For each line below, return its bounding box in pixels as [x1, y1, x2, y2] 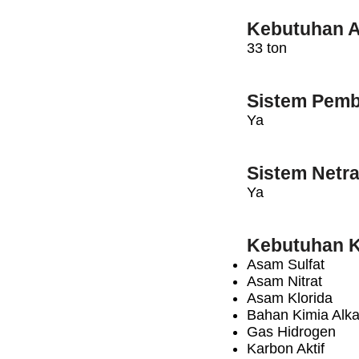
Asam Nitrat [247, 273, 322, 289]
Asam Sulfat [247, 256, 325, 272]
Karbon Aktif [247, 341, 325, 357]
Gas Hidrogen [247, 324, 336, 340]
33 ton [247, 40, 287, 56]
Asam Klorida [247, 290, 333, 306]
